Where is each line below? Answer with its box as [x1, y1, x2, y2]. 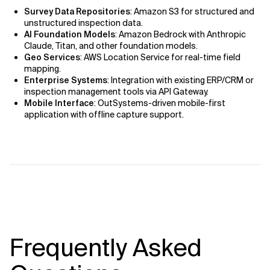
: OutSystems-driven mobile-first [94, 98, 225, 108]
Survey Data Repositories [24, 6, 130, 17]
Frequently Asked [10, 233, 202, 263]
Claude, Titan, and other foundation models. [24, 40, 198, 51]
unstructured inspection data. [24, 17, 143, 28]
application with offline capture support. [24, 109, 184, 120]
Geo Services [24, 52, 80, 63]
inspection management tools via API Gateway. [24, 86, 209, 97]
